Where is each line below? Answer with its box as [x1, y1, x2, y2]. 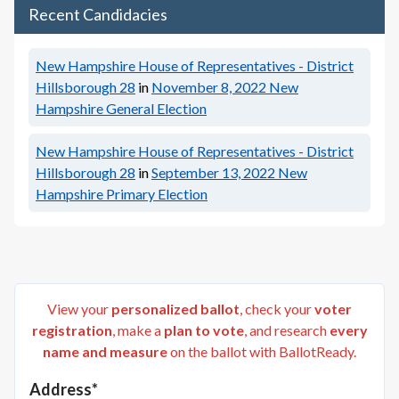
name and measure [43, 343, 167, 360]
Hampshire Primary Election [36, 185, 208, 202]
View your [47, 300, 111, 317]
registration [31, 322, 112, 338]
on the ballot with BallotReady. [167, 343, 356, 360]
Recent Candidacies [28, 4, 167, 24]
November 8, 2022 [151, 78, 266, 95]
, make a [111, 322, 161, 338]
